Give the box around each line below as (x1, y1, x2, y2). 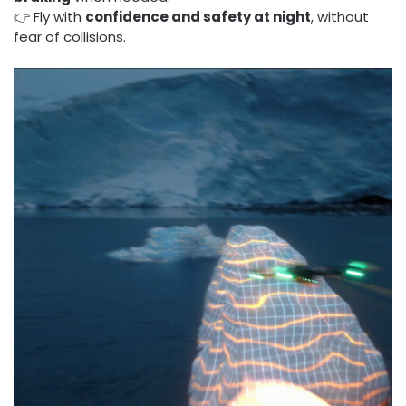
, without (311, 7, 369, 27)
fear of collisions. (14, 27, 126, 47)
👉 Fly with (14, 7, 85, 27)
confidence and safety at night (85, 7, 311, 27)
